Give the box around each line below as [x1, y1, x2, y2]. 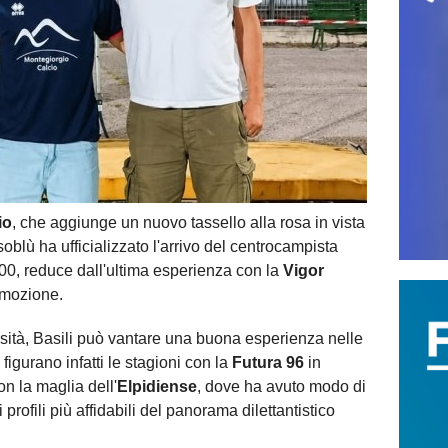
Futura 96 [232, 353, 304, 371]
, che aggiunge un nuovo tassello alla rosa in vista [12, 213, 365, 231]
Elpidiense [117, 377, 197, 395]
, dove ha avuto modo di [197, 377, 366, 395]
